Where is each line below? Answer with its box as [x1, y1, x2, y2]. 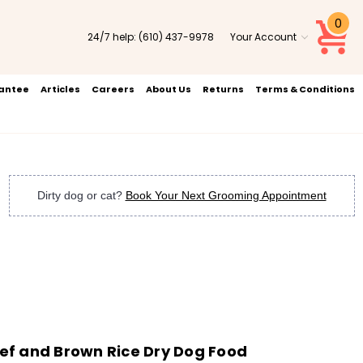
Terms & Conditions [254, 83, 355, 96]
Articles [40, 83, 80, 96]
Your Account [229, 30, 297, 44]
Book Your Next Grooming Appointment [125, 188, 327, 202]
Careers [91, 83, 135, 96]
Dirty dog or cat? [36, 188, 126, 202]
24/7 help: [87, 30, 139, 44]
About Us [145, 83, 191, 96]
